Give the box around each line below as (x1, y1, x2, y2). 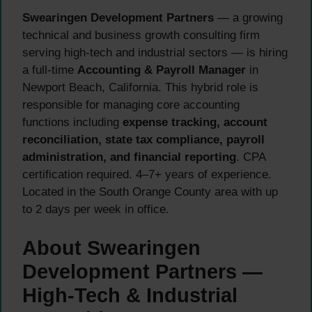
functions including (22, 116, 123, 130)
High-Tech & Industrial (22, 283, 237, 306)
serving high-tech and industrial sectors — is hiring (22, 46, 288, 60)
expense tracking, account (123, 116, 267, 130)
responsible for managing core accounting (22, 98, 240, 112)
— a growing (214, 11, 283, 25)
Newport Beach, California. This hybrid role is (22, 81, 258, 95)
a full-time (22, 63, 77, 77)
